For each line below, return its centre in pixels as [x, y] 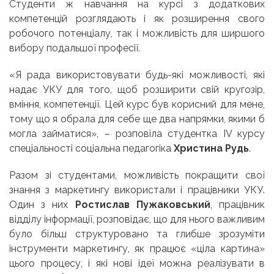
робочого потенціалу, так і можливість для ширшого [137, 33]
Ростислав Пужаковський [143, 204]
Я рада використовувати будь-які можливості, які [140, 75]
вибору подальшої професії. [75, 48]
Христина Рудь [211, 148]
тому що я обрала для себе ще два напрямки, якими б [137, 119]
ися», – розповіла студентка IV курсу [170, 133]
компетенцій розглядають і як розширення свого [137, 18]
